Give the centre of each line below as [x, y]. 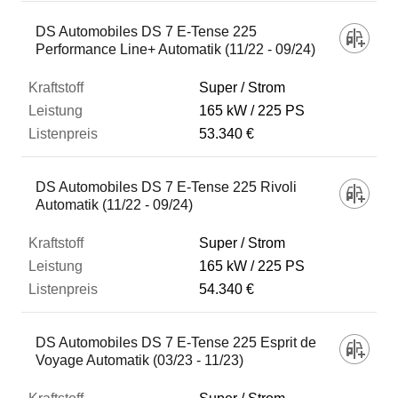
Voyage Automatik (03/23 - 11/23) [139, 360]
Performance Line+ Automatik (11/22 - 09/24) [175, 49]
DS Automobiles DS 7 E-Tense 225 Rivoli [166, 187]
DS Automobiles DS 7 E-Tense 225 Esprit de [176, 342]
